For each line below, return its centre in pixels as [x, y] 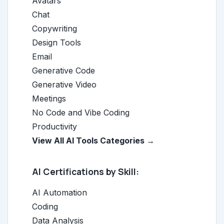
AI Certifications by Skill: [85, 171]
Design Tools [56, 42]
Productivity [54, 126]
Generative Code [63, 70]
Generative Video [64, 84]
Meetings [49, 98]
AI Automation [59, 192]
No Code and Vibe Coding [81, 112]
